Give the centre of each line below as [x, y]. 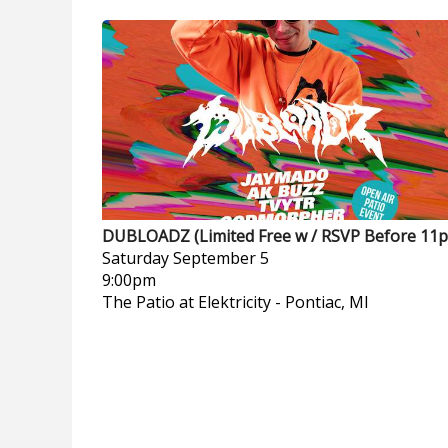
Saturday [135, 258]
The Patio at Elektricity [186, 302]
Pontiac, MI [327, 302]
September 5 [221, 258]
